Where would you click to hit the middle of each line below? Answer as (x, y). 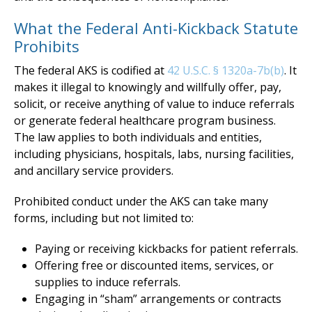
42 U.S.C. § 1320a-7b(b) (226, 70)
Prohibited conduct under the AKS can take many (141, 201)
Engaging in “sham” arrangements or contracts (158, 298)
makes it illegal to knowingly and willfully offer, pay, (148, 87)
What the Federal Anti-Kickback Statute (156, 28)
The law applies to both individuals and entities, (138, 137)
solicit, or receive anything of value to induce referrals (154, 103)
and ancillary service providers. (94, 170)
